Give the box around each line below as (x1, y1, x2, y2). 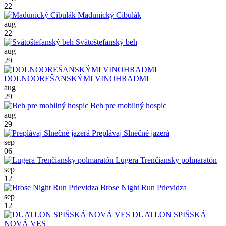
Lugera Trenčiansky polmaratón (114, 155, 217, 164)
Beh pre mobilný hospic (88, 101, 166, 110)
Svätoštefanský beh (74, 37, 137, 46)
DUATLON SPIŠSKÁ (130, 210, 206, 219)
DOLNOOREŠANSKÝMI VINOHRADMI (4, 74, 149, 83)
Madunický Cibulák (76, 10, 141, 19)
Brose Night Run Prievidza (98, 183, 187, 192)
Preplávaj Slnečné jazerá (90, 128, 169, 137)
